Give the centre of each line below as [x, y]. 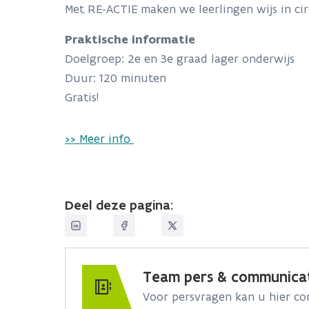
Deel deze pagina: [119, 205]
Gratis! [83, 97]
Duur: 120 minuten [116, 78]
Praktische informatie [130, 39]
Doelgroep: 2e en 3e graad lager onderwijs [180, 59]
